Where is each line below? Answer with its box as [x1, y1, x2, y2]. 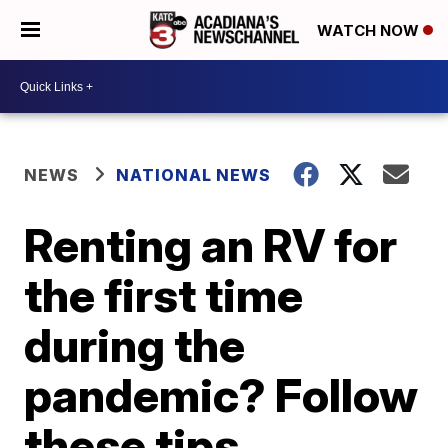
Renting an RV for [24, 217, 398, 273]
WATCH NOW [317, 21, 423, 41]
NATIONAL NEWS [116, 165, 272, 185]
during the [24, 317, 246, 373]
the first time [24, 267, 304, 323]
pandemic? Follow [24, 367, 419, 423]
